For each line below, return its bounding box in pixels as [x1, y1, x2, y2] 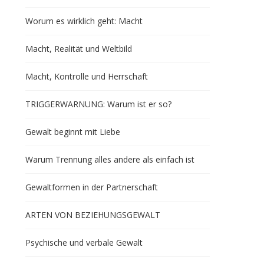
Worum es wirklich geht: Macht [25, 15, 143, 27]
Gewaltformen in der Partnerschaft [25, 181, 158, 193]
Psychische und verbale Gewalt [25, 237, 143, 248]
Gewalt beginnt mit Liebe [25, 126, 120, 137]
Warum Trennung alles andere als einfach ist [25, 154, 194, 165]
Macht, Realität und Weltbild [25, 43, 132, 54]
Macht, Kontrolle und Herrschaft [25, 71, 148, 82]
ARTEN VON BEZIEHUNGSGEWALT [25, 209, 160, 220]
